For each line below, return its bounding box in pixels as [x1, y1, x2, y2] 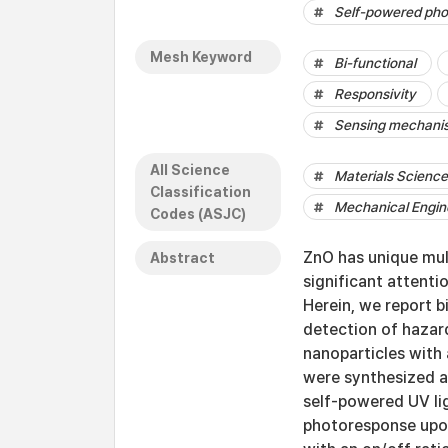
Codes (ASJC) [150, 206, 246, 222]
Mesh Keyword [150, 49, 252, 65]
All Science [150, 162, 230, 178]
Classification [150, 184, 251, 200]
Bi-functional [334, 55, 416, 71]
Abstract [150, 250, 215, 266]
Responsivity [334, 86, 416, 102]
